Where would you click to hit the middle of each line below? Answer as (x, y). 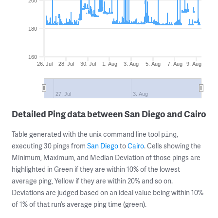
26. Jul (45, 64)
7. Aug (175, 64)
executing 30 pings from (49, 146)
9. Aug (194, 64)
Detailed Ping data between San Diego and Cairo (109, 114)
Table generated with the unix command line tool (86, 134)
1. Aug (109, 64)
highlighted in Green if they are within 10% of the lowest (96, 169)
